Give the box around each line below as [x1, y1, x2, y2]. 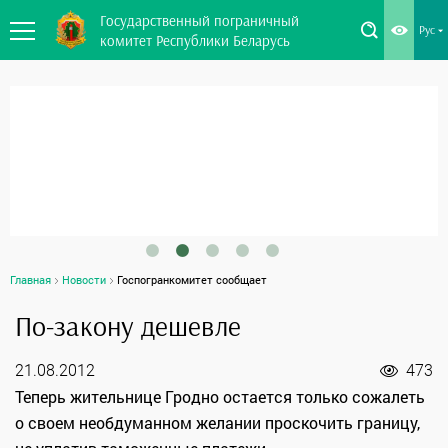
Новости [62, 272, 106, 288]
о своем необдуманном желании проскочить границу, [15, 412, 420, 434]
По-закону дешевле [15, 308, 241, 344]
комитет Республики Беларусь [100, 31, 290, 50]
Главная [10, 272, 51, 288]
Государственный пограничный [100, 11, 299, 30]
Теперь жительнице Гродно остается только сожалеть [15, 386, 425, 408]
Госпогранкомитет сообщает [117, 272, 267, 288]
